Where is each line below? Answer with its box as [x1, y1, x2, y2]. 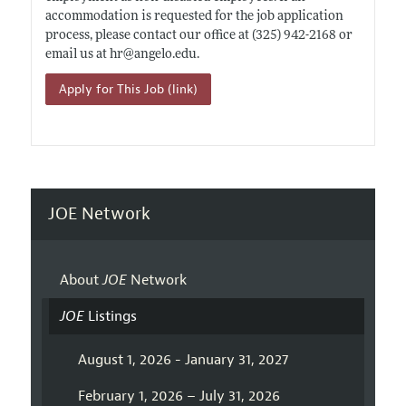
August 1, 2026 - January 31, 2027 [77, 351, 288, 370]
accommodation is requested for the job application [44, 9, 343, 24]
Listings [83, 307, 137, 326]
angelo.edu [133, 47, 197, 62]
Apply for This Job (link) [58, 81, 198, 97]
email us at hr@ [44, 47, 134, 62]
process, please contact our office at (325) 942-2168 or [44, 28, 353, 43]
